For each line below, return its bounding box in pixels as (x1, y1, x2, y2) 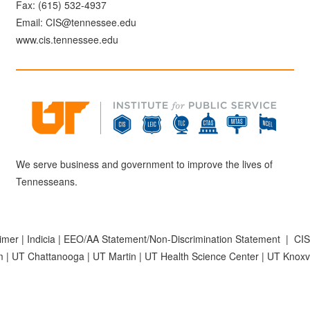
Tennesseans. (16, 174, 78, 188)
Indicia (26, 232, 55, 246)
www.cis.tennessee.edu (16, 33, 119, 46)
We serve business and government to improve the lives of (16, 157, 273, 171)
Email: (16, 15, 46, 29)
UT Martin (93, 249, 136, 263)
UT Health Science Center (145, 249, 259, 263)
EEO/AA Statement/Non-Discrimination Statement (63, 232, 280, 246)
